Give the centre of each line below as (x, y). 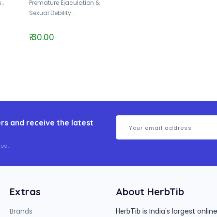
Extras (25, 192)
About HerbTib (150, 192)
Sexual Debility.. (51, 13)
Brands (21, 211)
